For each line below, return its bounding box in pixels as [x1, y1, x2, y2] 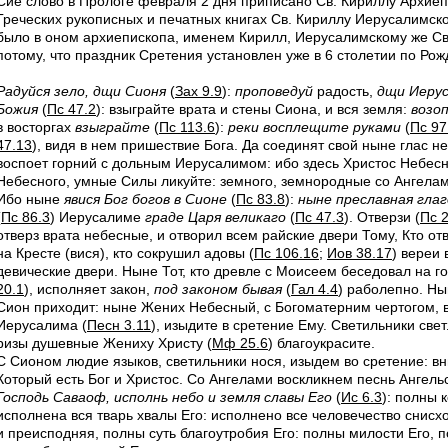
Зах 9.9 [175, 83, 222, 99]
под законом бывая [154, 281, 282, 297]
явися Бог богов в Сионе [64, 191, 227, 207]
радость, [313, 83, 377, 99]
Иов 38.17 [327, 245, 392, 261]
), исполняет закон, [24, 281, 154, 297]
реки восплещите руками [228, 119, 401, 135]
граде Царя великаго [145, 209, 286, 225]
